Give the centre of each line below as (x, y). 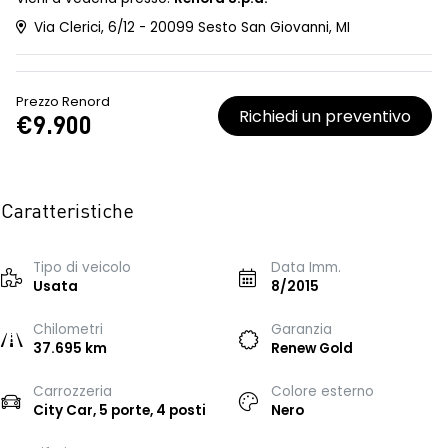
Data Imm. (306, 267)
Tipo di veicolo (82, 267)
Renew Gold (312, 348)
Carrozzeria (72, 391)
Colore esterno (322, 391)
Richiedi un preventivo (325, 116)
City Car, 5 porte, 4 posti (119, 410)
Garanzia (301, 329)
